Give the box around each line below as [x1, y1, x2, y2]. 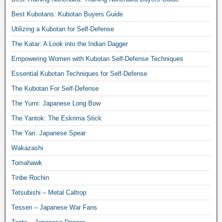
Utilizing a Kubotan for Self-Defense [11, 25, 114, 33]
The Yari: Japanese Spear [11, 129, 86, 137]
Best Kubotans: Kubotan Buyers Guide [11, 10, 123, 18]
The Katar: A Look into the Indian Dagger [11, 40, 128, 48]
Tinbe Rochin [11, 173, 49, 181]
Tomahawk [11, 159, 42, 166]
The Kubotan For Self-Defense [11, 84, 99, 92]
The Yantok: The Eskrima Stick [11, 114, 102, 122]
